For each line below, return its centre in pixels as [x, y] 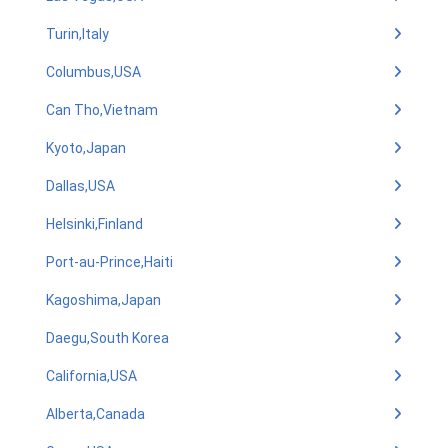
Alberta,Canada [95, 414]
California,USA [91, 376]
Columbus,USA [93, 72]
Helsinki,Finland [94, 224]
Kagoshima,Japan [103, 300]
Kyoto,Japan [86, 148]
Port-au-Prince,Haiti [109, 262]
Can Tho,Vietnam [102, 110]
